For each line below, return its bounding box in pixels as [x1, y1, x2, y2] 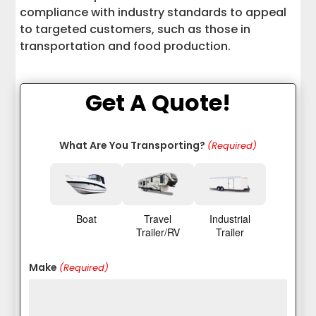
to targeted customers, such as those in [20, 21, 251, 38]
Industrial [209, 212, 250, 226]
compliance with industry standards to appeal [20, 4, 287, 21]
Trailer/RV [135, 225, 180, 240]
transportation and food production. [20, 38, 231, 55]
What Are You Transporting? [59, 138, 205, 153]
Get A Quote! [85, 87, 231, 119]
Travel [144, 212, 172, 226]
